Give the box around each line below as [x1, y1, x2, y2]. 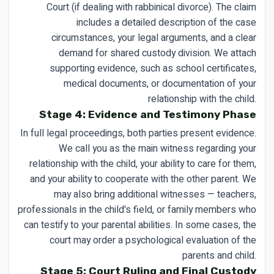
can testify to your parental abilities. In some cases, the [24, 217, 256, 232]
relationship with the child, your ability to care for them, [29, 156, 256, 171]
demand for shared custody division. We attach [59, 45, 256, 61]
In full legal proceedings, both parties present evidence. [20, 125, 256, 141]
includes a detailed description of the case [76, 15, 256, 30]
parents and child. [182, 248, 256, 263]
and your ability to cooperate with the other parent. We [30, 171, 256, 187]
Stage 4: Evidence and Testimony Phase [39, 108, 256, 120]
